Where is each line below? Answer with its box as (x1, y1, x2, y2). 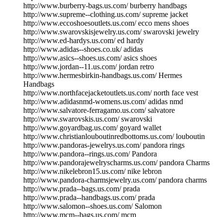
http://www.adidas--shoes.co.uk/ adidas (23, 45, 143, 53)
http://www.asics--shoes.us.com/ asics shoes (23, 53, 157, 62)
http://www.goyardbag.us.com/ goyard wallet (23, 123, 161, 132)
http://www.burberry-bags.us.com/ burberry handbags (23, 1, 187, 10)
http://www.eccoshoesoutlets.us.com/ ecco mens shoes (23, 18, 189, 27)
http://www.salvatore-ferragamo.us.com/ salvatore (23, 106, 175, 114)
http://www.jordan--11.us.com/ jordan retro (23, 62, 154, 71)
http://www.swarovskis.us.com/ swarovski (23, 114, 152, 123)
